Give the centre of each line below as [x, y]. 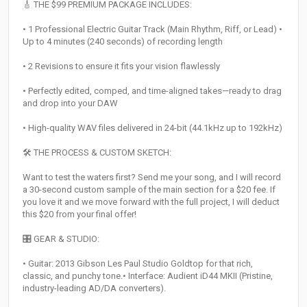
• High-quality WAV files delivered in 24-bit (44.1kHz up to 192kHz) [152, 128]
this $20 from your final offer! [79, 214]
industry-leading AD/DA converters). [94, 288]
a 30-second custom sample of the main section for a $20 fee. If [149, 190]
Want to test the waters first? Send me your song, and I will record [152, 177]
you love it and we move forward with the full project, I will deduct [151, 202]
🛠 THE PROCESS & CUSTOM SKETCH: [97, 153]
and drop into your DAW [70, 103]
